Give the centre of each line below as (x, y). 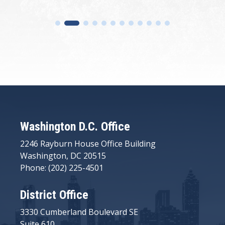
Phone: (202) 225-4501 (62, 167)
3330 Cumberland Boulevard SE (79, 212)
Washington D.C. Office (75, 126)
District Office (54, 195)
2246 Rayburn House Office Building (88, 143)
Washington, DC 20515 (63, 155)
